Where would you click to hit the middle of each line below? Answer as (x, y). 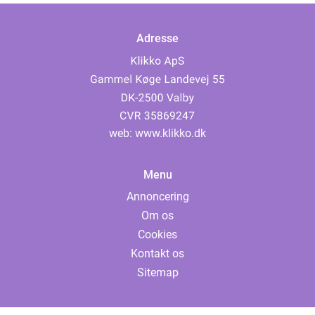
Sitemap (157, 272)
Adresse (157, 39)
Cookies (157, 234)
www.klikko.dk (171, 133)
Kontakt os (157, 253)
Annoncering (157, 197)
